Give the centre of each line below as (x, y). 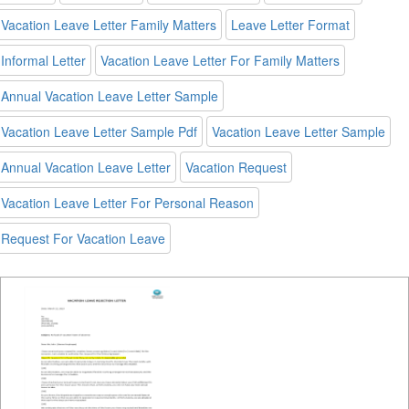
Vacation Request (236, 167)
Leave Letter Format (290, 25)
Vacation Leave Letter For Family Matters (220, 60)
